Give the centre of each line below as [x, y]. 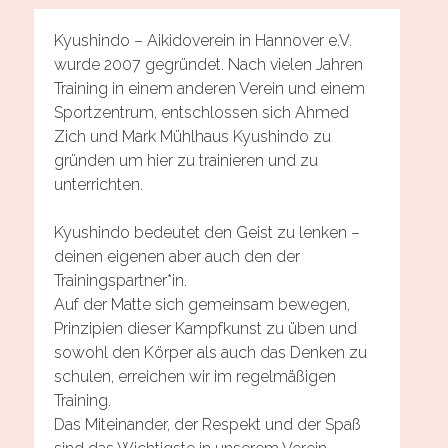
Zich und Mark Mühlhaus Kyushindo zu [192, 136]
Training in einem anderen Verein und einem [209, 88]
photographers [107, 432]
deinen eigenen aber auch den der [176, 256]
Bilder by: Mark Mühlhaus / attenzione [189, 408]
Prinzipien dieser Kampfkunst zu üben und [205, 328]
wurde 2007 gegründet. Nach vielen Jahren [208, 64]
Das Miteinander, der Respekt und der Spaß [207, 424]
